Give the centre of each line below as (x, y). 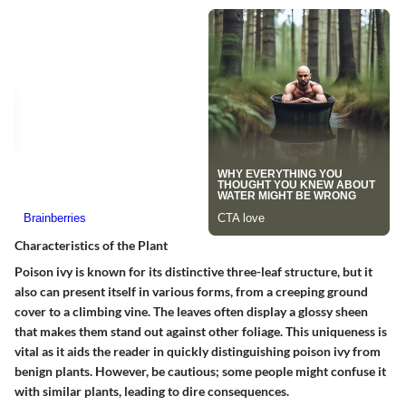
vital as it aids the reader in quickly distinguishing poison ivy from (198, 352)
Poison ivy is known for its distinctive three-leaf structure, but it (193, 272)
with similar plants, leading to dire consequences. (152, 391)
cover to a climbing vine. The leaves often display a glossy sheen (191, 312)
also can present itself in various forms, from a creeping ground (191, 292)
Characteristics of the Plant (91, 246)
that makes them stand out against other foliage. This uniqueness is (201, 332)
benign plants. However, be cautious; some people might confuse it (200, 372)
